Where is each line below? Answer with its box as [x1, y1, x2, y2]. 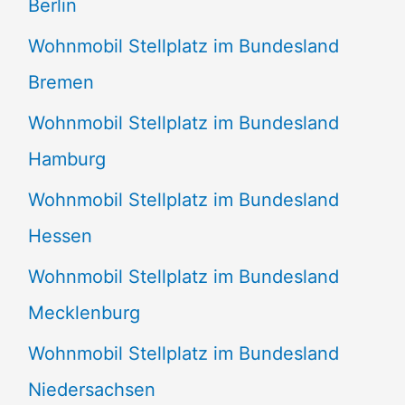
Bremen [27, 71, 94, 94]
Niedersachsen [27, 379, 155, 401]
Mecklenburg [27, 302, 140, 325]
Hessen [27, 225, 92, 248]
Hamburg [27, 148, 106, 171]
